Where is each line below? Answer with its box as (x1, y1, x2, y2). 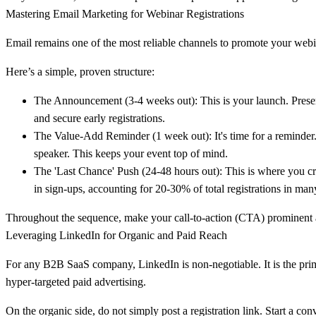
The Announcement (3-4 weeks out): (34, 94, 197, 107)
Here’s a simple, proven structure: (6, 65, 154, 78)
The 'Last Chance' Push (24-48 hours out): (34, 164, 222, 177)
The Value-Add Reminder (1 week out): (34, 129, 212, 142)
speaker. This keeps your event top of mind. (34, 147, 228, 159)
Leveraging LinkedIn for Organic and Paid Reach (6, 229, 227, 241)
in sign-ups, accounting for (34, 182, 155, 195)
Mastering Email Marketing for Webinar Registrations (6, 7, 244, 20)
